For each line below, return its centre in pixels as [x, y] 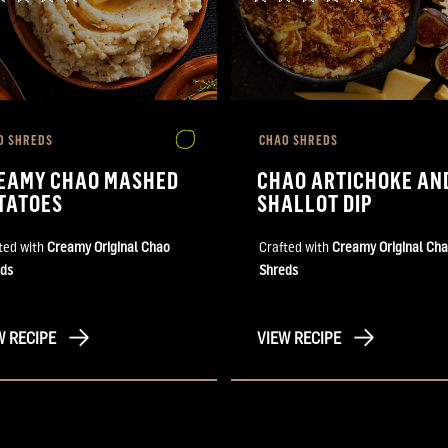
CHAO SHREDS [298, 139]
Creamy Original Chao [108, 246]
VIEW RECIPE [299, 338]
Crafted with [295, 246]
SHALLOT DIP [315, 202]
